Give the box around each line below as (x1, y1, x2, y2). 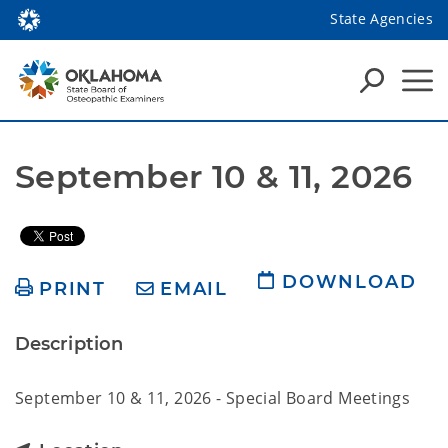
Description (15, 333, 123, 355)
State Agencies (330, 8, 433, 28)
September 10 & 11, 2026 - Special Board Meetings (15, 387, 411, 409)
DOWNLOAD (282, 270, 417, 293)
